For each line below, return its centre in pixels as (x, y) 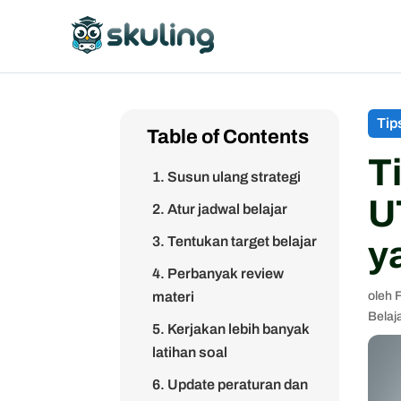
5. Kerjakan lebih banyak (231, 329)
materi (174, 297)
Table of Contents (228, 137)
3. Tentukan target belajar (235, 241)
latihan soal (190, 352)
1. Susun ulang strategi (227, 177)
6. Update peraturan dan (230, 384)
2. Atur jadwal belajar (220, 209)
